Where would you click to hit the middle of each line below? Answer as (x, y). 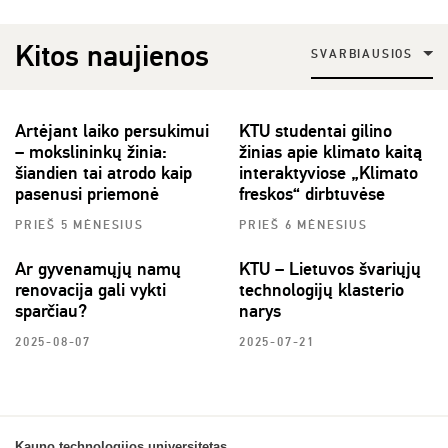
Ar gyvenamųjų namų (98, 269)
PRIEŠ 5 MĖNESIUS (79, 226)
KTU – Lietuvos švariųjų (330, 269)
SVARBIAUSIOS (362, 54)
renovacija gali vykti (90, 290)
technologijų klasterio (321, 290)
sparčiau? (51, 311)
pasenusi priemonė (87, 194)
